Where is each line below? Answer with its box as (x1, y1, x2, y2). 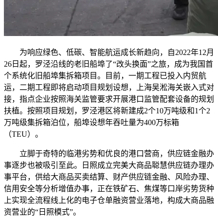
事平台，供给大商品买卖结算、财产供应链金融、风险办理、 (4, 173, 214, 182)
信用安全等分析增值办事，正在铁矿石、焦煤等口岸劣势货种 (4, 184, 214, 193)
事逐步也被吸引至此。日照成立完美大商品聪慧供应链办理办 (4, 161, 214, 170)
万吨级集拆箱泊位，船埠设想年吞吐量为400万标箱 (4, 118, 179, 127)
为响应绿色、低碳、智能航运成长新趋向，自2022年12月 (4, 48, 214, 57)
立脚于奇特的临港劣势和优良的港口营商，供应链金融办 (4, 149, 214, 158)
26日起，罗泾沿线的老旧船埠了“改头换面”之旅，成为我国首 (4, 60, 213, 69)
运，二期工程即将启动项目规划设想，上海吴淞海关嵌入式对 (4, 83, 214, 92)
